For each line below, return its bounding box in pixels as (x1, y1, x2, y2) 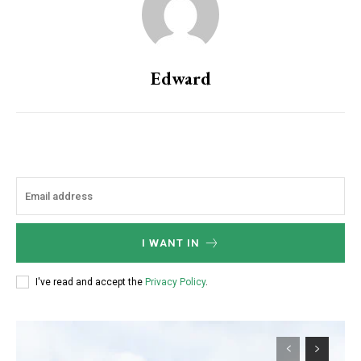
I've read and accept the (35, 276, 145, 288)
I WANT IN (141, 237, 200, 250)
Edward (150, 67, 211, 91)
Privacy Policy (145, 276, 205, 288)
